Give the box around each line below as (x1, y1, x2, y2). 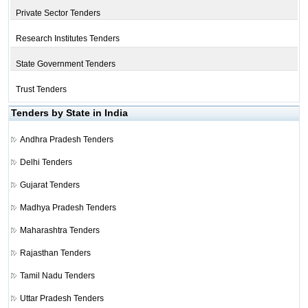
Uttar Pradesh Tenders (19, 293, 104, 303)
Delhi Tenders (19, 157, 72, 167)
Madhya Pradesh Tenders (19, 202, 116, 212)
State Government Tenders (15, 59, 115, 69)
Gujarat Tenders (19, 179, 80, 190)
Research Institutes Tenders (15, 34, 120, 43)
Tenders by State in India (10, 107, 128, 118)
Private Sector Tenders (15, 8, 100, 18)
